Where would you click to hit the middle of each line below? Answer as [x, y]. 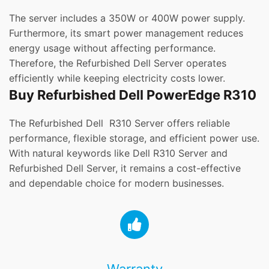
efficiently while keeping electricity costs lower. [117, 78]
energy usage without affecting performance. [112, 48]
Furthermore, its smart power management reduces [126, 33]
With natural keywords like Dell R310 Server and [118, 153]
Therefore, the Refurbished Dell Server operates [118, 63]
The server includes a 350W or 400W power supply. [127, 18]
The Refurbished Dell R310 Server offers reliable [119, 123]
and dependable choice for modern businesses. [116, 183]
